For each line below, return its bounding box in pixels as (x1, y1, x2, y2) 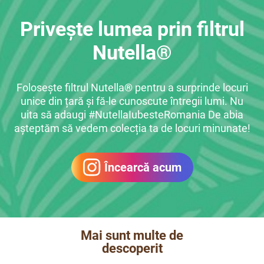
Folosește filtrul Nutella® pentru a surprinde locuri (16, 81, 248, 94)
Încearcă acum (104, 160, 181, 175)
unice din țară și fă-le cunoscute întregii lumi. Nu (21, 95, 243, 108)
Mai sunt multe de (81, 228, 183, 243)
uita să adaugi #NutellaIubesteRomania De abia (21, 108, 243, 121)
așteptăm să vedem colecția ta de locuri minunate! (14, 122, 250, 135)
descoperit (101, 241, 163, 256)
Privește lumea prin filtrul (19, 16, 245, 41)
